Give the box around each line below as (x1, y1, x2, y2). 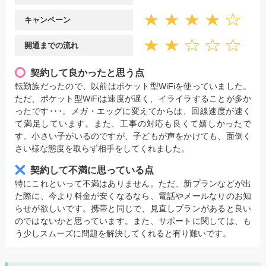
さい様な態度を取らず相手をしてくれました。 (15, 143, 189, 153)
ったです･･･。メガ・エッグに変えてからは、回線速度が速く (15, 106, 251, 116)
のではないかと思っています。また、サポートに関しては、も (15, 216, 251, 226)
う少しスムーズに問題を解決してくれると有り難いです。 (15, 228, 231, 238)
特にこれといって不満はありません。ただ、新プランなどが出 (15, 178, 251, 188)
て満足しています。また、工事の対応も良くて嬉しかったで (15, 118, 251, 128)
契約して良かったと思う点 (30, 67, 144, 78)
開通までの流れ (24, 40, 78, 50)
